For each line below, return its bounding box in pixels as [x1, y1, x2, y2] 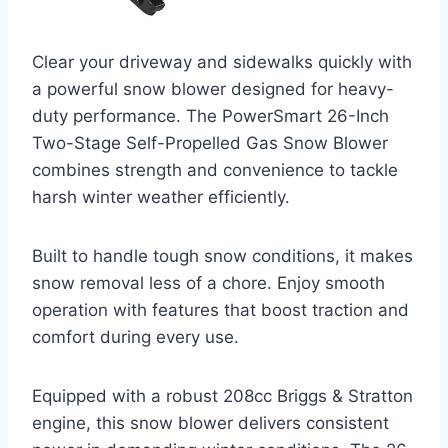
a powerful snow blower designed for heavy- [32, 79, 394, 100]
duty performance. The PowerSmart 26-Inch [32, 106, 389, 127]
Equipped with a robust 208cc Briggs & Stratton [32, 386, 413, 407]
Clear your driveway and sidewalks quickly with [32, 52, 412, 73]
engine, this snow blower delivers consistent [32, 413, 389, 434]
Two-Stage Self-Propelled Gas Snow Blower [32, 133, 388, 154]
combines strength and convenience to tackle [32, 160, 398, 181]
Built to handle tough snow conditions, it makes [32, 246, 413, 267]
